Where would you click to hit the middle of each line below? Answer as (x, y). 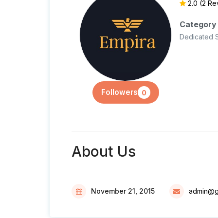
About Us (104, 151)
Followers (119, 92)
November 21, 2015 (123, 191)
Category (198, 24)
